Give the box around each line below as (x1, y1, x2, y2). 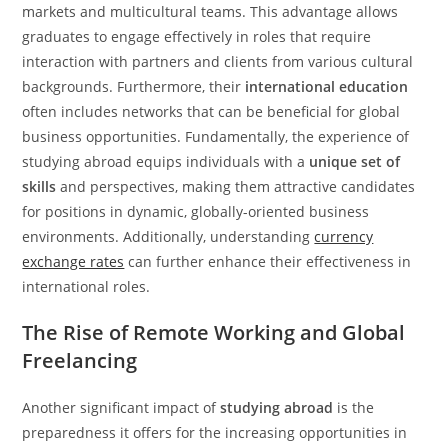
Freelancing (22, 347, 138, 374)
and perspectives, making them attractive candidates (56, 177, 416, 196)
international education (245, 77, 409, 96)
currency (314, 227, 374, 246)
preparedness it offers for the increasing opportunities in (22, 423, 408, 442)
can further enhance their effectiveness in (124, 252, 412, 271)
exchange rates (22, 252, 125, 271)
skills (22, 177, 57, 196)
